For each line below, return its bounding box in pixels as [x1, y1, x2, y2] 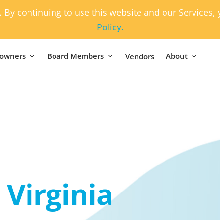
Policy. [96, 21, 124, 33]
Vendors [125, 52, 154, 61]
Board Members [47, 51, 104, 61]
